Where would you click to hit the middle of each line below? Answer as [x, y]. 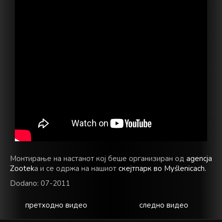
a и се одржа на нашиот [76, 169]
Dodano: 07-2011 [40, 184]
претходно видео [56, 205]
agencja [199, 159]
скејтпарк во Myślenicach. [162, 169]
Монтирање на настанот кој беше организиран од [98, 159]
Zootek [22, 169]
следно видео [164, 205]
